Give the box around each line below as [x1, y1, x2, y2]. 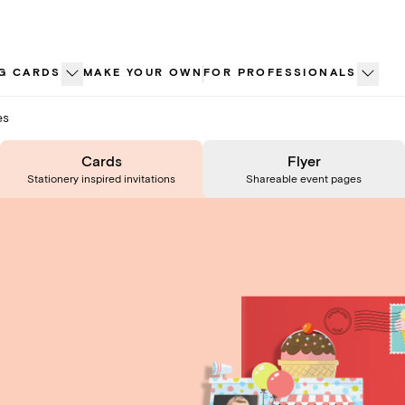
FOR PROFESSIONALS [203, 66, 357, 80]
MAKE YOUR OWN [82, 66, 203, 80]
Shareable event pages [246, 173, 362, 186]
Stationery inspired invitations [27, 173, 175, 186]
